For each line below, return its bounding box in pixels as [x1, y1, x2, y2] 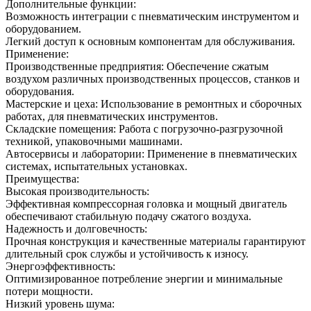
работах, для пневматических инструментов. [6, 110, 218, 122]
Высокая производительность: [6, 185, 149, 197]
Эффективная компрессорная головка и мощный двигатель [6, 197, 287, 210]
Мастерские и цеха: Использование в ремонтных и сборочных [6, 97, 302, 110]
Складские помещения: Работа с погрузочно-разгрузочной [6, 122, 283, 135]
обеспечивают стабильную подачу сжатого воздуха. [6, 210, 251, 222]
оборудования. [6, 85, 74, 97]
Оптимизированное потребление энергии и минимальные [6, 272, 283, 285]
